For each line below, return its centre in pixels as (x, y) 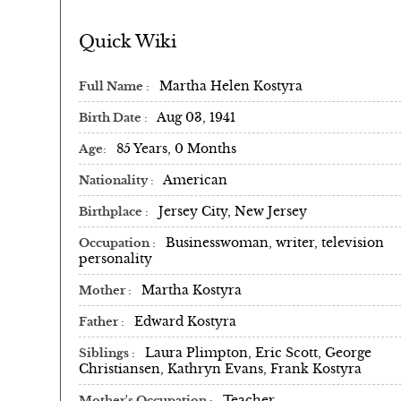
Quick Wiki (128, 41)
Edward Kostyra (185, 321)
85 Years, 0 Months (176, 148)
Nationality (115, 180)
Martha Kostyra (192, 290)
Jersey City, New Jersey (233, 211)
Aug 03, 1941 (196, 117)
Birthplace (112, 212)
